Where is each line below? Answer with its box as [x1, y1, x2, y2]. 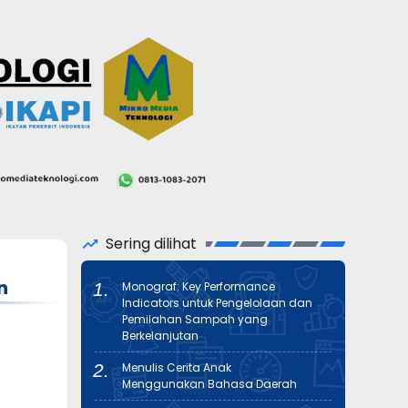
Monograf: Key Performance [122, 279, 275, 294]
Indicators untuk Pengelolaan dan [122, 295, 312, 311]
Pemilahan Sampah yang [122, 311, 268, 327]
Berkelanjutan [122, 328, 199, 343]
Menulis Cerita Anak [122, 360, 231, 375]
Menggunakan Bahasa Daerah [122, 376, 297, 392]
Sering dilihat [106, 232, 197, 254]
